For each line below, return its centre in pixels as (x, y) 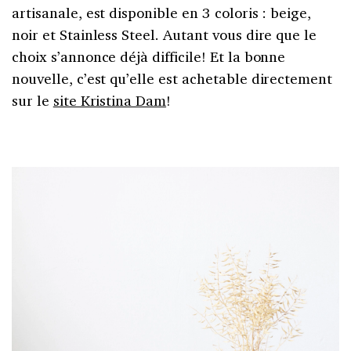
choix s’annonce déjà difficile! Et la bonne (149, 57)
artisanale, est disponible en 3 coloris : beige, (162, 13)
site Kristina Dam (110, 101)
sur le (33, 101)
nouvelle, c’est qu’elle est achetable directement (172, 79)
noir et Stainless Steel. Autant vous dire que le (165, 35)
